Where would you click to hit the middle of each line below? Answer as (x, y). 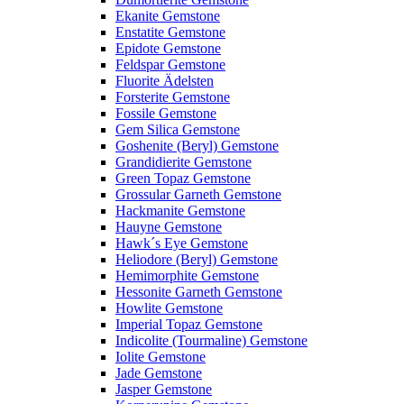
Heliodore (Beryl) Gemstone (197, 260)
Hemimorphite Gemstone (187, 276)
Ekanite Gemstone (168, 16)
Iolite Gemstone (161, 357)
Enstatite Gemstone (170, 32)
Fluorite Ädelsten (165, 81)
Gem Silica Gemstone (178, 130)
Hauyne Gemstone (169, 227)
